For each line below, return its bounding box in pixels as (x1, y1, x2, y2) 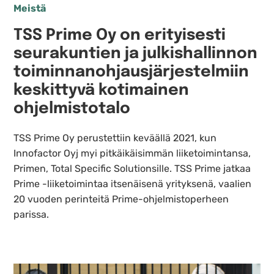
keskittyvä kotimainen (13, 83, 190, 99)
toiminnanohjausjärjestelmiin (13, 64, 250, 81)
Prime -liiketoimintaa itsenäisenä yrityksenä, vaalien (13, 178, 252, 190)
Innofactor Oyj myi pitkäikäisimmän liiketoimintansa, (13, 147, 251, 160)
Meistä (13, 2, 46, 15)
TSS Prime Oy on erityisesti (13, 28, 226, 44)
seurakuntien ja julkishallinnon (13, 46, 258, 62)
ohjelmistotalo (13, 101, 131, 117)
